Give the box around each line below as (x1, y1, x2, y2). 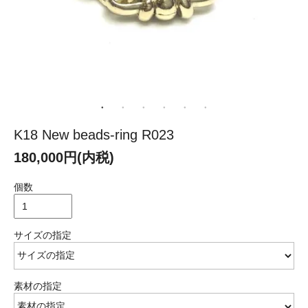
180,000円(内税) (14, 149, 114, 165)
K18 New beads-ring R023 (14, 126, 174, 142)
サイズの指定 (14, 229, 71, 241)
